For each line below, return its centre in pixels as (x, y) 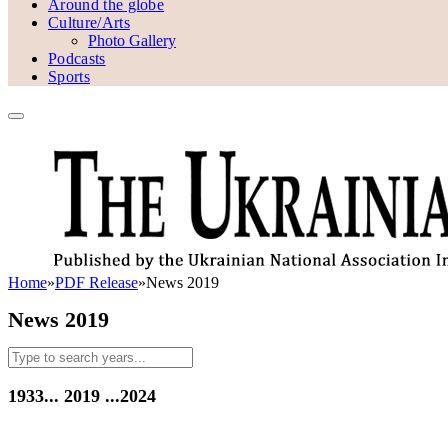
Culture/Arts (89, 22)
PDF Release (96, 282)
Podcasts (77, 58)
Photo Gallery (132, 40)
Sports (69, 76)
